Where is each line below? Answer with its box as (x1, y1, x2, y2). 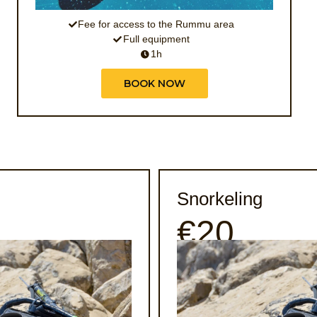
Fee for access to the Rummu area (78, 18, 234, 30)
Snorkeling (177, 188, 263, 210)
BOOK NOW (123, 77, 185, 91)
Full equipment (122, 33, 190, 45)
